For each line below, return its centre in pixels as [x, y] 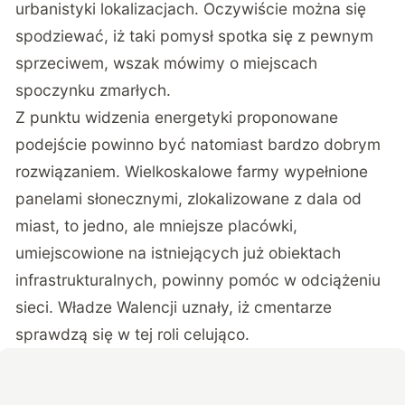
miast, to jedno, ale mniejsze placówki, [157, 226]
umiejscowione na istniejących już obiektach [179, 253]
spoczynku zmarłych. [94, 90]
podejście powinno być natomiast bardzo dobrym [198, 145]
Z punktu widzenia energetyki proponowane [177, 118]
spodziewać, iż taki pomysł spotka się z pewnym [195, 36]
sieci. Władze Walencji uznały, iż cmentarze [174, 307]
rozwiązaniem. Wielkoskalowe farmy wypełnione [192, 172]
